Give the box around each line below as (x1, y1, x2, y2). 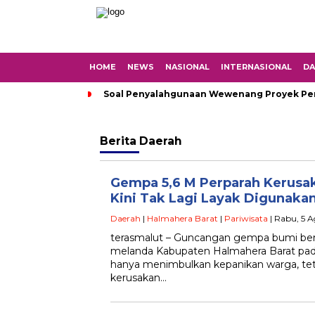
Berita (100, 134, 139, 148)
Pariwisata (224, 213, 268, 224)
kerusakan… (110, 271, 167, 284)
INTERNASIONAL (221, 62, 292, 72)
